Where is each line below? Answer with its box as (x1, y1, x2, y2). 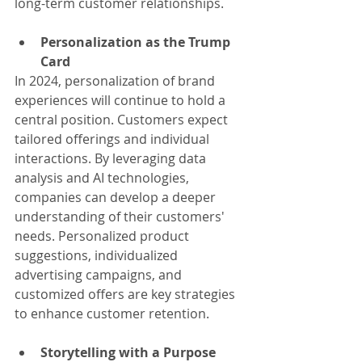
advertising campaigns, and (15, 266, 185, 284)
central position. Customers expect (15, 111, 231, 128)
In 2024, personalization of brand (15, 72, 218, 90)
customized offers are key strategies (15, 285, 238, 303)
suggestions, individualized (15, 246, 181, 264)
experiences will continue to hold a (15, 91, 229, 109)
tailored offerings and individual (15, 130, 213, 148)
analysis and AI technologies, (15, 169, 192, 187)
